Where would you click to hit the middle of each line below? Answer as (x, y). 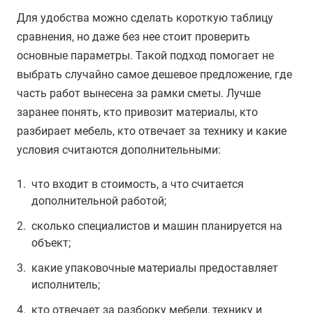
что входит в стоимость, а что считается (138, 184)
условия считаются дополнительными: (119, 150)
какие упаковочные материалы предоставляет (155, 268)
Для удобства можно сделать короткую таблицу (145, 18)
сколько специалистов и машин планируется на (157, 226)
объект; (51, 243)
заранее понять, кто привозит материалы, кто (137, 112)
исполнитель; (66, 285)
